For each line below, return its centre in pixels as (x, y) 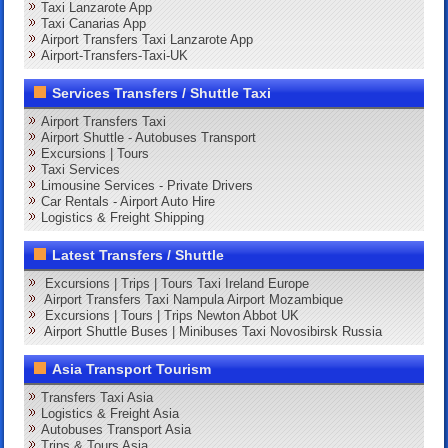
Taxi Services (81, 169)
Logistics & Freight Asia (110, 413)
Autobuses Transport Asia (116, 429)
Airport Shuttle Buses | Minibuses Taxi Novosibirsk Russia (213, 331)
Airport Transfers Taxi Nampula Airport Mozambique (194, 299)
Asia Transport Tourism (132, 368)
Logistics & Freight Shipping (123, 217)
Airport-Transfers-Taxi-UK (115, 55)
